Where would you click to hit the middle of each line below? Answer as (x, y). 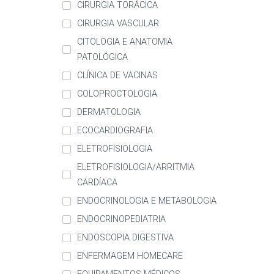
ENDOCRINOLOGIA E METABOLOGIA (147, 201)
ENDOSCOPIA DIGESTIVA (125, 238)
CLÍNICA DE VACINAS (117, 76)
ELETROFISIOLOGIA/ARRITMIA (136, 168)
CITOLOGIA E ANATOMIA (125, 42)
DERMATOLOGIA (109, 113)
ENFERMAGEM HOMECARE (130, 256)
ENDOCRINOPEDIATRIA (121, 220)
